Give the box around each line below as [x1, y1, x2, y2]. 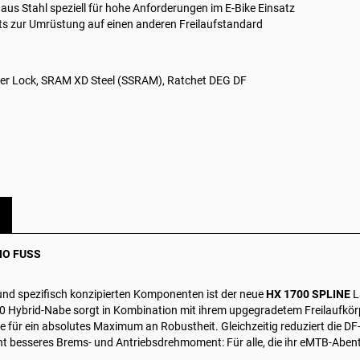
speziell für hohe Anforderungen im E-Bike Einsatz [47, 2, 295, 14]
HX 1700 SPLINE [266, 288, 350, 301]
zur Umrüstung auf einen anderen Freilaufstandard [8, 18, 263, 31]
